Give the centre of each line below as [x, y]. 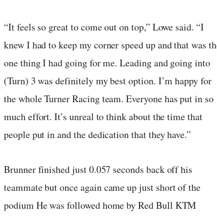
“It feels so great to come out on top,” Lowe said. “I [104, 27]
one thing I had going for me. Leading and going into [107, 62]
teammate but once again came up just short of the [102, 187]
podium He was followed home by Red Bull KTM [100, 205]
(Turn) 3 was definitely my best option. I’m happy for [108, 80]
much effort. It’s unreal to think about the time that [103, 116]
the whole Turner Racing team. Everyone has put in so [109, 98]
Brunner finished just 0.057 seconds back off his [98, 169]
